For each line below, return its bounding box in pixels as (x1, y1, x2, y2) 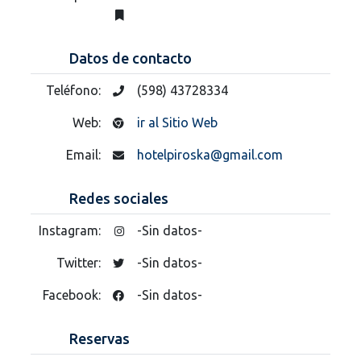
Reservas (69, 330, 130, 346)
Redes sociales (69, 189, 168, 206)
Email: (66, 147, 104, 162)
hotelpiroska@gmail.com (137, 147, 283, 162)
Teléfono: (46, 82, 104, 98)
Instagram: (39, 222, 104, 238)
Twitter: (56, 255, 104, 270)
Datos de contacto (69, 49, 192, 66)
